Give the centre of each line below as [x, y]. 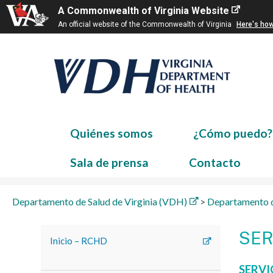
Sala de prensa [109, 162]
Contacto [214, 162]
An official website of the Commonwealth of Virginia [146, 24]
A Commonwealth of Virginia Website [144, 11]
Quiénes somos [111, 133]
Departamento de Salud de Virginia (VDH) [100, 201]
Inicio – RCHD [79, 241]
